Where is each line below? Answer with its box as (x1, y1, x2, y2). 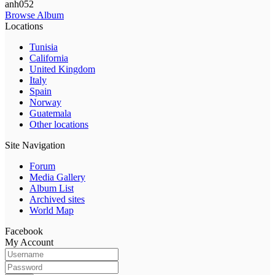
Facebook (5, 225, 43, 236)
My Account (5, 236, 53, 247)
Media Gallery (29, 171, 85, 182)
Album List (29, 182, 74, 193)
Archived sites (29, 193, 85, 204)
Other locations (29, 118, 88, 130)
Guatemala (29, 107, 71, 118)
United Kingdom (29, 63, 95, 74)
